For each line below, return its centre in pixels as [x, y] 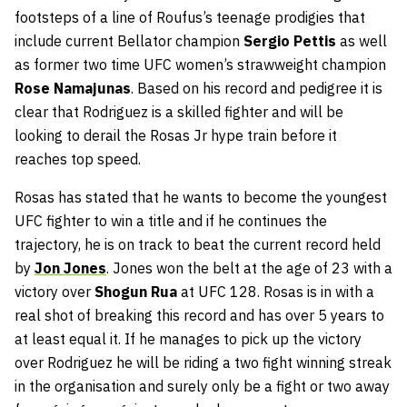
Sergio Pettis [290, 40]
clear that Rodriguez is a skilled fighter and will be [179, 111]
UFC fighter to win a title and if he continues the [171, 220]
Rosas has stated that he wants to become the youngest [201, 197]
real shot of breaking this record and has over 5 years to [199, 315]
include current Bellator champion [129, 40]
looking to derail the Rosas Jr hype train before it [176, 135]
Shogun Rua [136, 291]
